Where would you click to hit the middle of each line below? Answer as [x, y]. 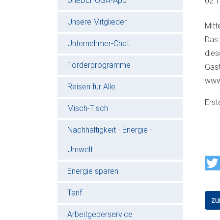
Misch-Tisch [88, 108]
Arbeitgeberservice [100, 214]
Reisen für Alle [91, 86]
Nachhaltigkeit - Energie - [110, 130]
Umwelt [80, 149]
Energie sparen [93, 171]
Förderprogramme [99, 65]
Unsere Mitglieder [97, 22]
